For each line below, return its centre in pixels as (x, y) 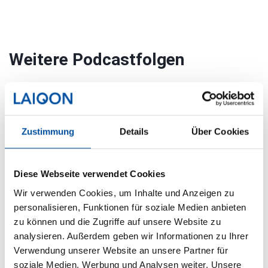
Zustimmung (48, 132)
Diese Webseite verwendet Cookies (89, 174)
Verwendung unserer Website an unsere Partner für (121, 250)
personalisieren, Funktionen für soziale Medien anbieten (130, 207)
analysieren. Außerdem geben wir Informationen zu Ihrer (131, 236)
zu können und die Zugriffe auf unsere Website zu (117, 221)
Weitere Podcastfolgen (97, 60)
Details (134, 132)
